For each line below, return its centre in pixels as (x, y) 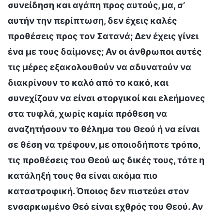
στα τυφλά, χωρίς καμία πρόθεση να (87, 113)
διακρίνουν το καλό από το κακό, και (88, 82)
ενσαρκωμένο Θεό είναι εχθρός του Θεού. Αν (105, 206)
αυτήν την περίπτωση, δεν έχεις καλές (92, 20)
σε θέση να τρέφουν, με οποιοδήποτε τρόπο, (104, 144)
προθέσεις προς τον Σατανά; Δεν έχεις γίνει (103, 36)
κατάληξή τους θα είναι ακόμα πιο (83, 175)
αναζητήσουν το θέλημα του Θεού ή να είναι (104, 129)
